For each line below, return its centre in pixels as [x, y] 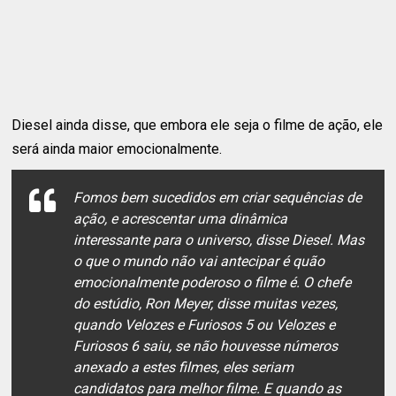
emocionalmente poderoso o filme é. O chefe [213, 283]
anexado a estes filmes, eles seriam [184, 368]
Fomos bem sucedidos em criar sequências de [218, 198]
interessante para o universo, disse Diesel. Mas [219, 240]
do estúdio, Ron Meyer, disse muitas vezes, [206, 304]
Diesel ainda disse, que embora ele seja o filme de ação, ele [198, 126]
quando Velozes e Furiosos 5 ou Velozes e [205, 325]
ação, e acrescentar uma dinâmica [181, 219]
